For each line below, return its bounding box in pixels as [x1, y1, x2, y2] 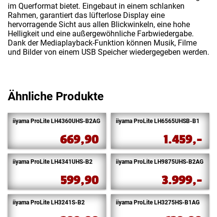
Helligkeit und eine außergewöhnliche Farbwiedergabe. [8, 29, 194, 39]
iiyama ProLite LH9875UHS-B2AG [116, 158, 204, 165]
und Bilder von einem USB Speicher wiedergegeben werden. [8, 47, 209, 57]
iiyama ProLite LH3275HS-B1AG [116, 199, 200, 206]
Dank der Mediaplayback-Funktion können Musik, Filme [8, 38, 197, 48]
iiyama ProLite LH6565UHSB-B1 [116, 117, 200, 124]
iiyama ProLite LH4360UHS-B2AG [13, 117, 101, 124]
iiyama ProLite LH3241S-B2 [13, 199, 85, 206]
